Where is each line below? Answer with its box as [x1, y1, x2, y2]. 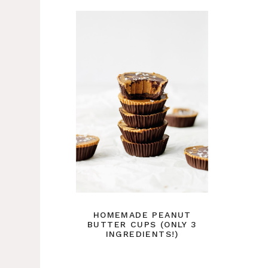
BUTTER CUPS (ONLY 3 [87, 219, 197, 229]
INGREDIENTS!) [105, 229, 179, 239]
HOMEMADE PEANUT [93, 209, 191, 220]
